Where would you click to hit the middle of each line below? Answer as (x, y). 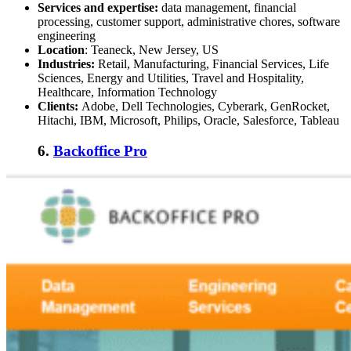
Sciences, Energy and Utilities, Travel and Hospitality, (171, 78)
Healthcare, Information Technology (127, 92)
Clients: (60, 106)
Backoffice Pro (100, 150)
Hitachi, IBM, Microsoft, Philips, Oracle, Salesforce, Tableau (188, 120)
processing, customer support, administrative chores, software (189, 21)
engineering (67, 35)
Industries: (68, 63)
